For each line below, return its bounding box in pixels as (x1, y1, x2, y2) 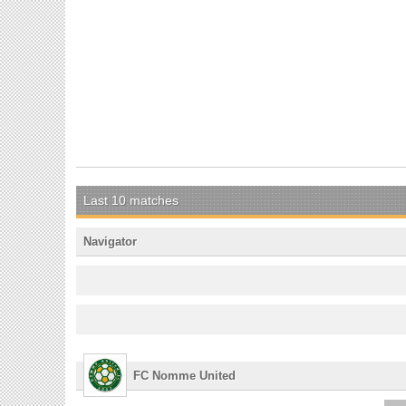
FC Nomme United (133, 368, 237, 382)
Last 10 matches (83, 192, 179, 208)
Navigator (83, 234, 137, 248)
